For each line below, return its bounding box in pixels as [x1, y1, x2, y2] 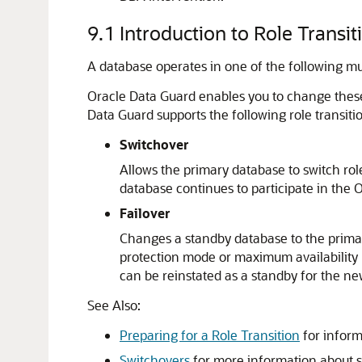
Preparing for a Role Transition [120, 326, 300, 343]
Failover [120, 204, 170, 221]
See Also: [87, 297, 141, 314]
